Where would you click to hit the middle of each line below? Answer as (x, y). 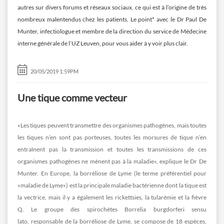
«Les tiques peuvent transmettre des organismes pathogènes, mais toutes (112, 125)
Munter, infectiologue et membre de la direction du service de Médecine (112, 31)
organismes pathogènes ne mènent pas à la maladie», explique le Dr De (112, 161)
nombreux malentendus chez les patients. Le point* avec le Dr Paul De (112, 19)
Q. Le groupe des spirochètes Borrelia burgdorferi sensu (112, 209)
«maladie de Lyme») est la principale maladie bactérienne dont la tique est (112, 185)
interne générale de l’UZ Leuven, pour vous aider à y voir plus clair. (103, 43)
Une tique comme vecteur (72, 97)
